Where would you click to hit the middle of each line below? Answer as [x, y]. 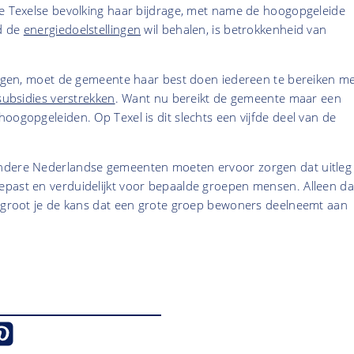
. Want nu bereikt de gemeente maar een [228, 98]
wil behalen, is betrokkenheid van [234, 30]
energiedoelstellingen [82, 30]
